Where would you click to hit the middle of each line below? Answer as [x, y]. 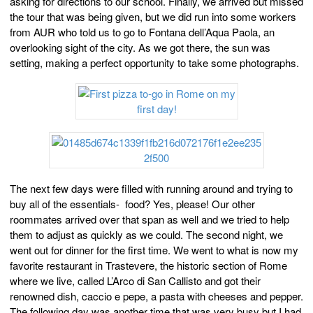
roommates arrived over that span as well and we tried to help [150, 219]
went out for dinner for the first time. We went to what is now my [154, 250]
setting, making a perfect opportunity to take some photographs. [154, 63]
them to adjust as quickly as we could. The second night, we [146, 235]
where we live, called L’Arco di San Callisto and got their [135, 281]
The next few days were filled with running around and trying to [151, 189]
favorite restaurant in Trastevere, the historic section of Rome [148, 265]
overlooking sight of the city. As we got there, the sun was [140, 48]
